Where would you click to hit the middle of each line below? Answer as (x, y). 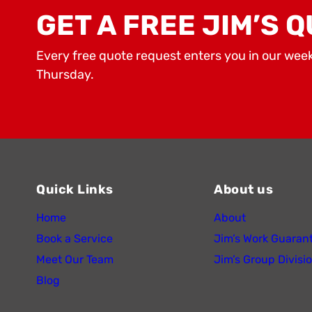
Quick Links (75, 190)
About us (243, 190)
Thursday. (65, 75)
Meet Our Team (75, 260)
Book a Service (75, 239)
